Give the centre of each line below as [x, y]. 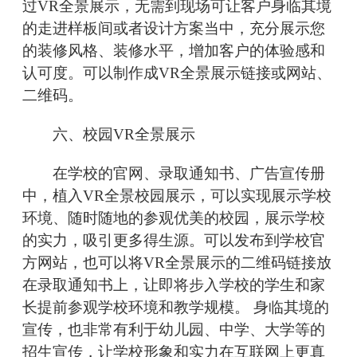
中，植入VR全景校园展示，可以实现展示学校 [177, 196]
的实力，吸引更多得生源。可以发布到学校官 [174, 241]
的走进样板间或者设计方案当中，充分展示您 [174, 29]
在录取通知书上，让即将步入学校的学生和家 [174, 285]
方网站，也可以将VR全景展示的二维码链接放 [177, 263]
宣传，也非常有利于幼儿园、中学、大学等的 [174, 330]
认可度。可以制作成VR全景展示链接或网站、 [177, 73]
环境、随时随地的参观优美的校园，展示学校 [174, 218]
